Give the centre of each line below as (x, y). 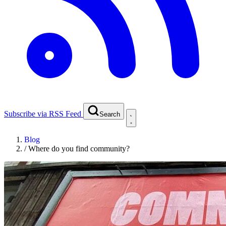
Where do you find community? (79, 148)
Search (110, 114)
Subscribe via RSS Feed (43, 114)
